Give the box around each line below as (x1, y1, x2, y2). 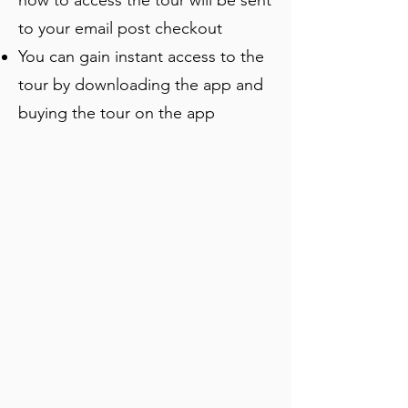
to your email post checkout (18, 18, 231, 38)
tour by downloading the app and (18, 75, 263, 95)
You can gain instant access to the (18, 46, 264, 66)
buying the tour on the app (18, 103, 215, 123)
